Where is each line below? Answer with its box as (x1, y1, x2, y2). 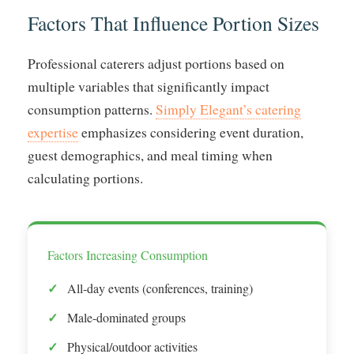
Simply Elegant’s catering (156, 99, 301, 119)
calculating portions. (28, 168, 143, 187)
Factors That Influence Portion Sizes (28, 9, 319, 36)
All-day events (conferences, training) (67, 279, 253, 296)
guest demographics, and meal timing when (28, 145, 273, 164)
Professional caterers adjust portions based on (28, 53, 284, 73)
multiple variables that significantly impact (28, 76, 269, 96)
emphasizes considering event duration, (78, 122, 303, 141)
